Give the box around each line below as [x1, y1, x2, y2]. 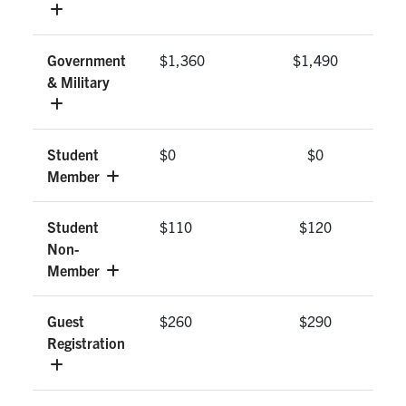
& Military [47, 72, 110, 92]
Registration [47, 333, 125, 353]
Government [47, 51, 126, 70]
